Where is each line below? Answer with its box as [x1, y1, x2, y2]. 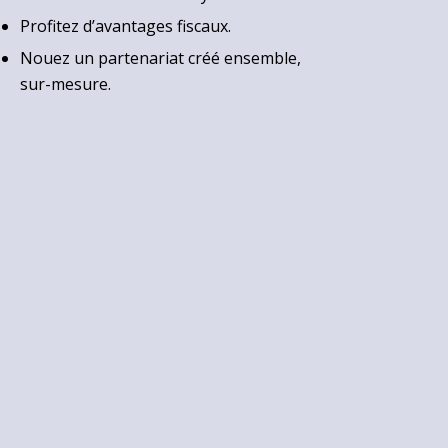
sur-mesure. [19, 72, 111, 95]
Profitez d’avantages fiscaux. [19, 14, 231, 37]
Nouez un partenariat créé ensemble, [19, 46, 301, 69]
